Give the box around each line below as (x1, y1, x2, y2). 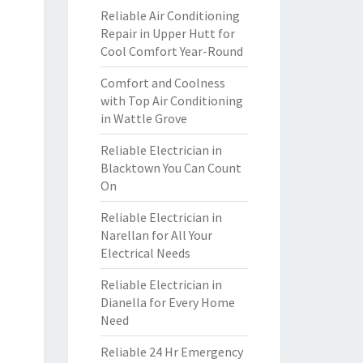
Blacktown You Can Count (100, 160, 241, 176)
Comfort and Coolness (100, 75, 225, 91)
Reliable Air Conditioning (100, 7, 240, 23)
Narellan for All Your (100, 227, 212, 243)
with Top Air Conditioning (100, 92, 243, 109)
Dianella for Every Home (100, 294, 235, 310)
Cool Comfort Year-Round (100, 43, 243, 59)
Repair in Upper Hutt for (100, 25, 235, 41)
